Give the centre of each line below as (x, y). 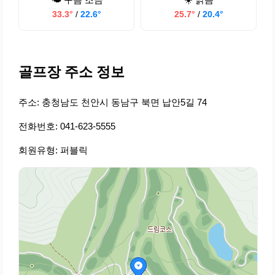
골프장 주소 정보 (72, 72)
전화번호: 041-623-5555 (67, 126)
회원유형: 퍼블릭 (53, 150)
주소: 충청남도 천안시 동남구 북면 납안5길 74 (113, 103)
